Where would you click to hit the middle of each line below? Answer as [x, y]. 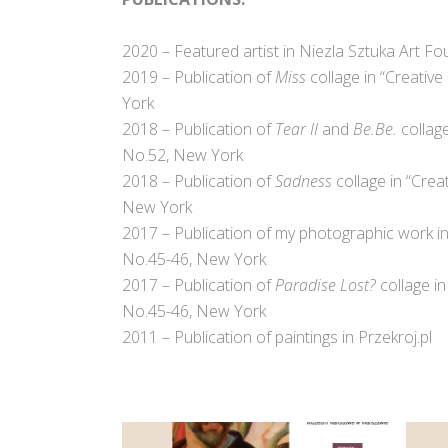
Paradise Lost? [325, 285]
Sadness [303, 181]
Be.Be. [373, 129]
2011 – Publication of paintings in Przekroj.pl [277, 337]
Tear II [298, 129]
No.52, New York [182, 155]
